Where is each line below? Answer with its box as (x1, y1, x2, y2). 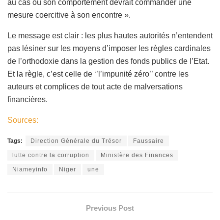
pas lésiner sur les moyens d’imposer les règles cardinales (7, 44, 211, 53)
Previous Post (86, 204, 134, 213)
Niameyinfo (12, 166, 48, 173)
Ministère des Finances (101, 152, 173, 159)
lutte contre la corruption (12, 152, 89, 159)
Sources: (7, 116, 38, 125)
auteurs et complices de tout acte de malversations (7, 82, 183, 91)
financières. (7, 95, 48, 104)
